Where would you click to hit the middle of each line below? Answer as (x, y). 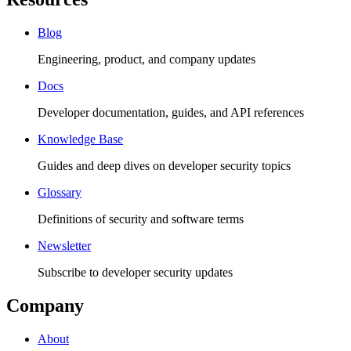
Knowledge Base (80, 139)
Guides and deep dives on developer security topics (164, 166)
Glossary (60, 193)
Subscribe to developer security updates (135, 273)
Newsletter (64, 246)
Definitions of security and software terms (141, 219)
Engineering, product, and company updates (147, 60)
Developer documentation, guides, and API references (171, 113)
